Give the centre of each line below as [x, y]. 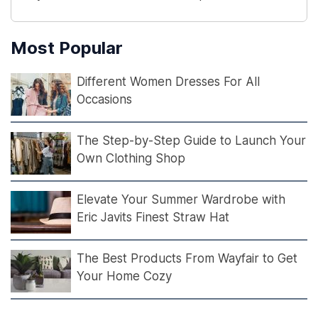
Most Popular [67, 48]
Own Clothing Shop [131, 159]
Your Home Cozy [124, 276]
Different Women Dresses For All [168, 82]
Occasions [104, 100]
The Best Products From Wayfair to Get [187, 259]
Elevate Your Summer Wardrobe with [181, 200]
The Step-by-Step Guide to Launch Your [191, 141]
